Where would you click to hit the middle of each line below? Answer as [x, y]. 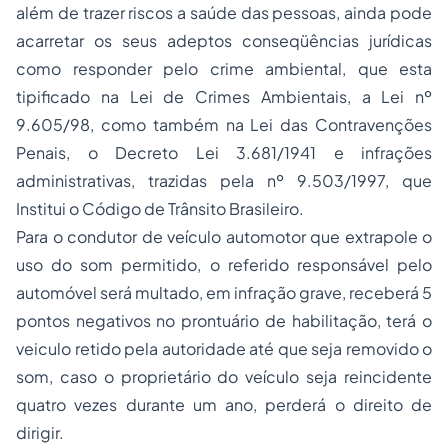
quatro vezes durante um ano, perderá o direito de [224, 404]
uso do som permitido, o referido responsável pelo [224, 264]
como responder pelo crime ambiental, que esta [224, 68]
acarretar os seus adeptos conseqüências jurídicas [224, 40]
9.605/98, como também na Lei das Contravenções [224, 124]
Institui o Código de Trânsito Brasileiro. [160, 208]
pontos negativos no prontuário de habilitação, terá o [224, 320]
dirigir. [40, 432]
